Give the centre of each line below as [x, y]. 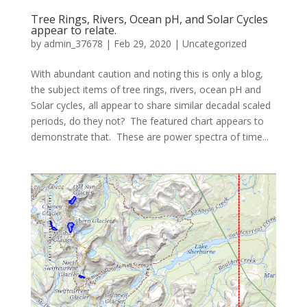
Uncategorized [214, 43]
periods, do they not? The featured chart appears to [147, 121]
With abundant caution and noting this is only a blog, [147, 73]
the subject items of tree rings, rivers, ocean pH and [146, 89]
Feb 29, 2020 [142, 43]
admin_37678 [73, 43]
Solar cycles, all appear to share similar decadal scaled [150, 105]
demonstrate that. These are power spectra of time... [149, 136]
